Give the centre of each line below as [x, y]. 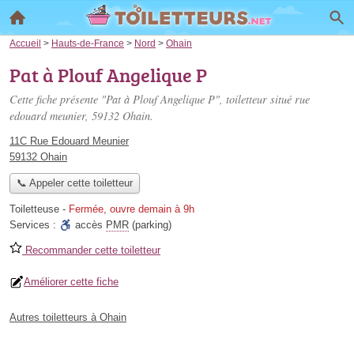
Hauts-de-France [88, 43]
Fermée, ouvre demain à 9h [132, 209]
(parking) [150, 225]
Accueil [25, 43]
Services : [34, 225]
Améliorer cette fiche [71, 282]
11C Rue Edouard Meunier [69, 141]
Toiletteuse [34, 209]
